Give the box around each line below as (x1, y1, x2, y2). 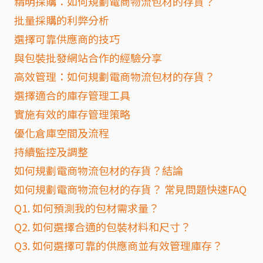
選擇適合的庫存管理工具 (14, 87, 130, 103)
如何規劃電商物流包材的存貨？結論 (14, 163, 183, 178)
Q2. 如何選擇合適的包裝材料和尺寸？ (14, 219, 191, 234)
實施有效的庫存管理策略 (14, 106, 130, 122)
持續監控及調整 (14, 144, 88, 159)
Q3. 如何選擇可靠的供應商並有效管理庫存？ (14, 238, 222, 253)
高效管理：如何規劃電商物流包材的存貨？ (14, 69, 215, 84)
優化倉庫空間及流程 (14, 125, 109, 140)
